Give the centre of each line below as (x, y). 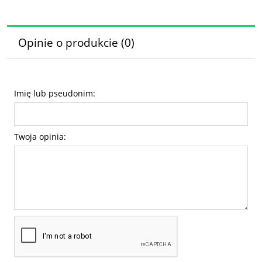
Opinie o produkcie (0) (76, 43)
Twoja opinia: (40, 136)
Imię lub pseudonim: (55, 93)
